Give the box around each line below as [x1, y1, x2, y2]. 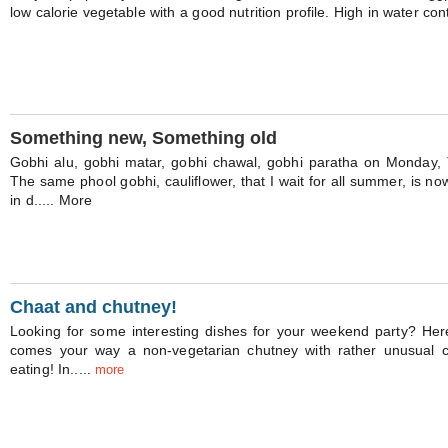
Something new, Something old [10, 128, 277, 148]
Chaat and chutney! [10, 297, 177, 317]
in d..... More [10, 192, 92, 208]
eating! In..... [10, 361, 96, 377]
